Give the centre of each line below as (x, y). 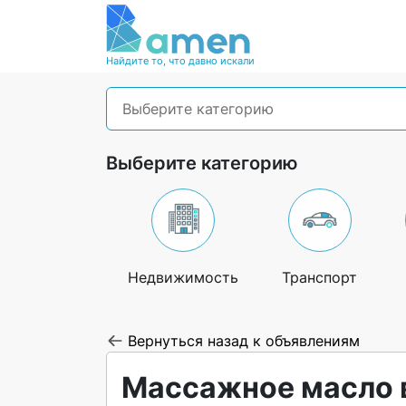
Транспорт (319, 277)
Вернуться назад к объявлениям (244, 340)
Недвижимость (183, 277)
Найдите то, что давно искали (180, 62)
